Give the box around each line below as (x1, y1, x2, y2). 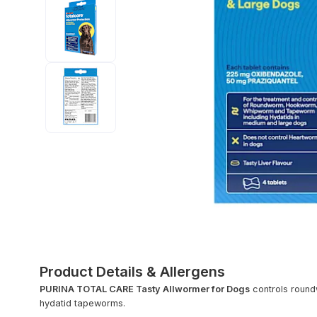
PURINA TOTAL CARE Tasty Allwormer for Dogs (40, 283, 250, 294)
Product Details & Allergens (40, 263, 225, 280)
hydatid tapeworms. (40, 297, 125, 309)
